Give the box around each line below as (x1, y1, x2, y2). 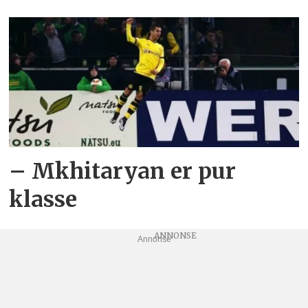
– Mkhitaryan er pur (9, 157, 236, 185)
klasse (9, 185, 78, 213)
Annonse (137, 234, 171, 245)
